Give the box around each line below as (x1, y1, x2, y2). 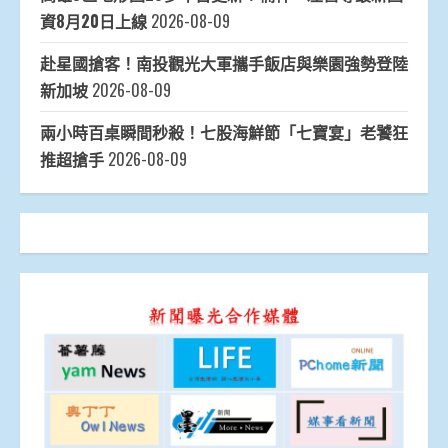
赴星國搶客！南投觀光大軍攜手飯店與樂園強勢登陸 (40, 51, 408, 76)
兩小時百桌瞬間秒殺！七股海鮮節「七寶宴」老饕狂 (40, 120, 408, 145)
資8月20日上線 (40, 9, 147, 34)
